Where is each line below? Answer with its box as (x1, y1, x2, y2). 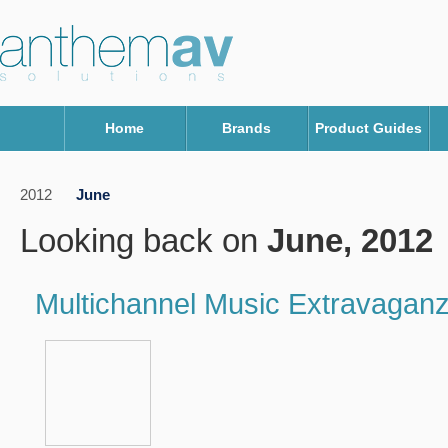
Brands (222, 121, 272, 136)
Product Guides (314, 121, 422, 136)
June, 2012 (267, 222, 433, 259)
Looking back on (20, 222, 267, 259)
